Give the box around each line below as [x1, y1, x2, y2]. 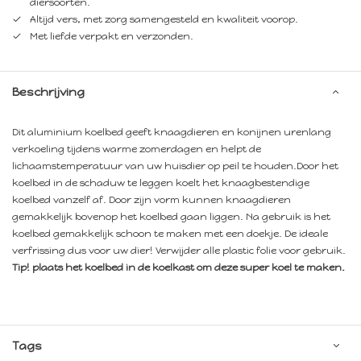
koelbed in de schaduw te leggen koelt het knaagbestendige [12, 176, 309, 189]
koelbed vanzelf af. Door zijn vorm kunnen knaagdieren [12, 193, 291, 205]
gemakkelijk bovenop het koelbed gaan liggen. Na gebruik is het [12, 210, 330, 222]
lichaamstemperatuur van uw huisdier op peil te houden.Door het [12, 160, 338, 172]
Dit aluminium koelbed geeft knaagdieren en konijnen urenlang [12, 126, 331, 138]
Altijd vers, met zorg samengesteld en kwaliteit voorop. [30, 13, 298, 25]
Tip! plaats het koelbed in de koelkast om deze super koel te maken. [12, 261, 345, 273]
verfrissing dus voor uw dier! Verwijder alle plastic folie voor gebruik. [12, 244, 346, 256]
